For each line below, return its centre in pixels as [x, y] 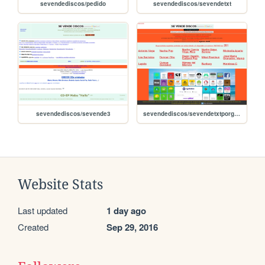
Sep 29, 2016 [132, 227]
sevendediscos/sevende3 [73, 113]
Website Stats [60, 184]
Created [33, 227]
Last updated [43, 210]
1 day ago [126, 210]
